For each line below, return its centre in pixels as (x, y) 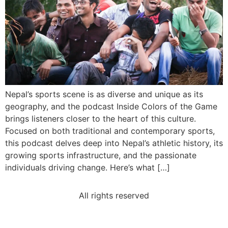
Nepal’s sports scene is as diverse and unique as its (104, 94)
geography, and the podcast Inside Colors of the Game (111, 107)
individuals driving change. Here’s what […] (88, 168)
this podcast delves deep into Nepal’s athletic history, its (114, 143)
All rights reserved (114, 195)
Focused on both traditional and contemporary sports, (110, 131)
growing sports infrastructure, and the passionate (101, 155)
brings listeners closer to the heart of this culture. (101, 119)
